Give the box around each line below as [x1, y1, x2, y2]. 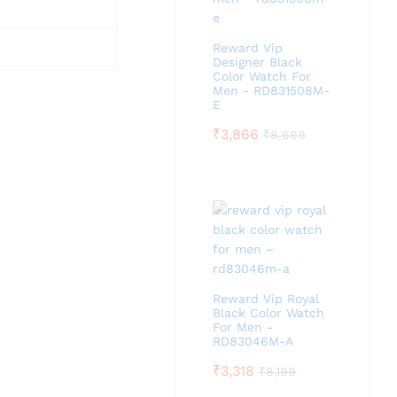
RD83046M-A [213, 334, 294, 348]
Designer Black [213, 55, 303, 69]
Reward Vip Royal [213, 292, 320, 306]
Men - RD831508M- [213, 83, 331, 97]
